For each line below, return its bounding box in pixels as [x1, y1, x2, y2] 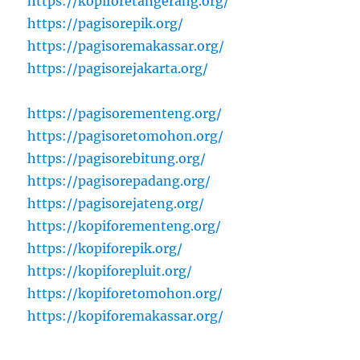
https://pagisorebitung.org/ [27, 150, 207, 167]
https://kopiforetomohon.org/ [27, 285, 223, 302]
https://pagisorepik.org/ [27, 15, 184, 32]
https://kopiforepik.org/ [27, 240, 183, 257]
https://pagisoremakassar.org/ [27, 38, 225, 55]
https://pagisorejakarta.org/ [27, 60, 209, 77]
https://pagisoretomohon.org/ [27, 128, 224, 145]
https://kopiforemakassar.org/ [27, 308, 224, 325]
